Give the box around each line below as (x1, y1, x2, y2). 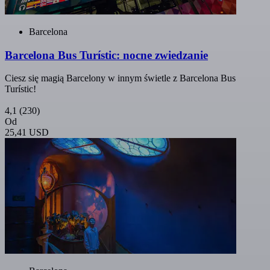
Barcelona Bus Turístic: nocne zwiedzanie (5, 48, 208, 61)
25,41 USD (5, 127, 49, 138)
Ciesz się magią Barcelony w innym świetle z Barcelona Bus (5, 73, 236, 84)
